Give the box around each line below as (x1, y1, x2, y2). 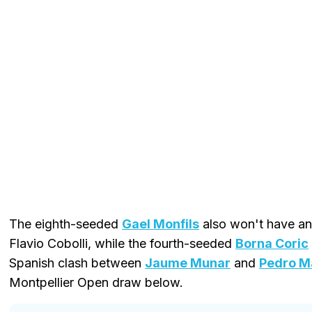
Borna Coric (235, 235, 309, 251)
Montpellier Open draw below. (9, 274, 183, 290)
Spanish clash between (9, 255, 145, 270)
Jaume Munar (145, 255, 231, 270)
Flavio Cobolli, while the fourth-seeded (9, 235, 235, 251)
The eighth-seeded (9, 216, 122, 231)
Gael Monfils (122, 216, 199, 231)
